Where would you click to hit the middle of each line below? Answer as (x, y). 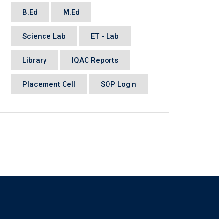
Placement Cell (49, 84)
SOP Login (119, 84)
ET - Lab (105, 36)
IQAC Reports (95, 60)
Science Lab (44, 36)
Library (34, 60)
